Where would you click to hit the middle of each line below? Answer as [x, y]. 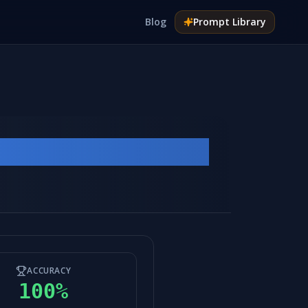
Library [248, 22]
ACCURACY [49, 271]
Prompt [211, 22]
